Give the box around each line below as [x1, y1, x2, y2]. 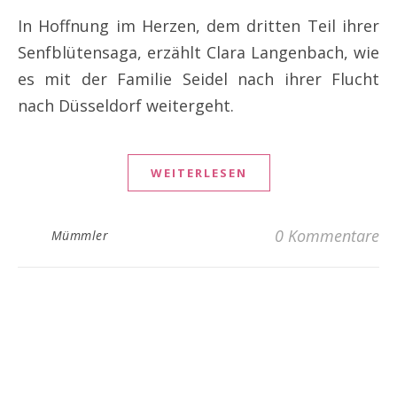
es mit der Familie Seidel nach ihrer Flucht [18, 68, 379, 90]
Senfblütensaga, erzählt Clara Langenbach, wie [18, 42, 379, 64]
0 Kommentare [275, 225, 379, 247]
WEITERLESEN [150, 165, 247, 182]
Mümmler [51, 227, 108, 245]
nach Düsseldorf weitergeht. [18, 95, 234, 117]
